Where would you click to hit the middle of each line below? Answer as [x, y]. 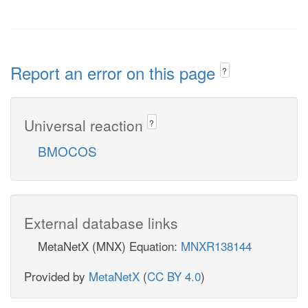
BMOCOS [67, 151]
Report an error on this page [115, 73]
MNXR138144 [216, 245]
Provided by [56, 276]
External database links [101, 222]
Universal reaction [86, 125]
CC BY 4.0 [174, 276]
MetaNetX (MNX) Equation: [109, 245]
